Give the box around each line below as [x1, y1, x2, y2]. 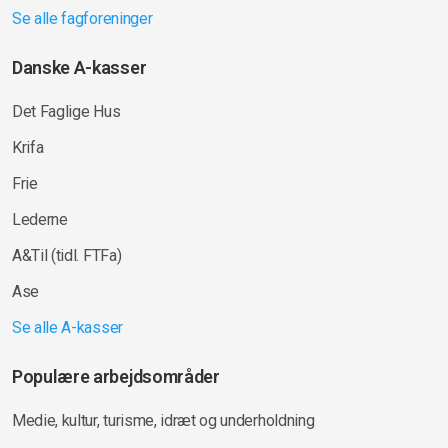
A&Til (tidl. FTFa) [12, 245, 122, 265]
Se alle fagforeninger [12, 8, 153, 28]
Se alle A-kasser [12, 317, 123, 337]
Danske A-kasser [12, 56, 147, 78]
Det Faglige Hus [12, 101, 121, 121]
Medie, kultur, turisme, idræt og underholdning [12, 410, 315, 430]
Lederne [12, 209, 68, 229]
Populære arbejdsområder [12, 365, 220, 387]
